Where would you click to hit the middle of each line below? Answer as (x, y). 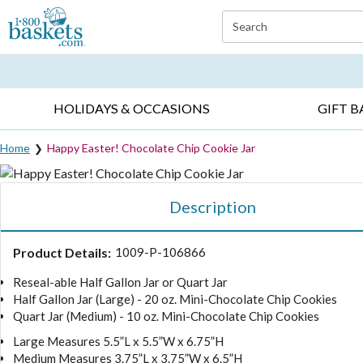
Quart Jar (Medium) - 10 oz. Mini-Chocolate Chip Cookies (166, 316)
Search (250, 26)
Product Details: (62, 252)
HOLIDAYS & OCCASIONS (132, 109)
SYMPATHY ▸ (231, 51)
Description (212, 206)
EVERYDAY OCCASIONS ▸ (72, 51)
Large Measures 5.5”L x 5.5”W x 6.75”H (118, 341)
